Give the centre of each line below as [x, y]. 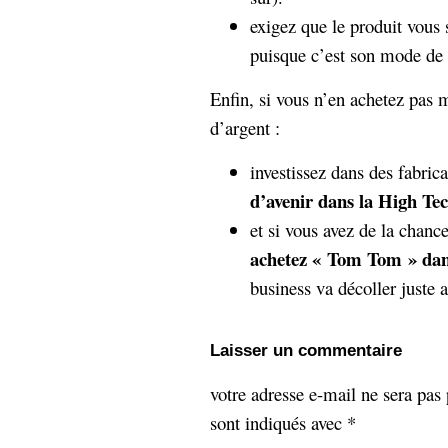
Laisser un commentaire [306, 350]
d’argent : [245, 127]
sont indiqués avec [278, 422]
